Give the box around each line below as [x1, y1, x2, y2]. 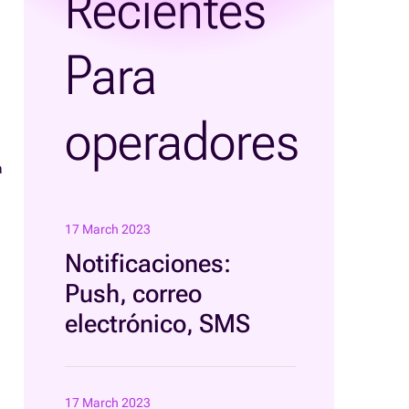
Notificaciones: [65, 248, 231, 278]
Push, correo [65, 278, 202, 309]
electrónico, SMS [65, 309, 250, 339]
